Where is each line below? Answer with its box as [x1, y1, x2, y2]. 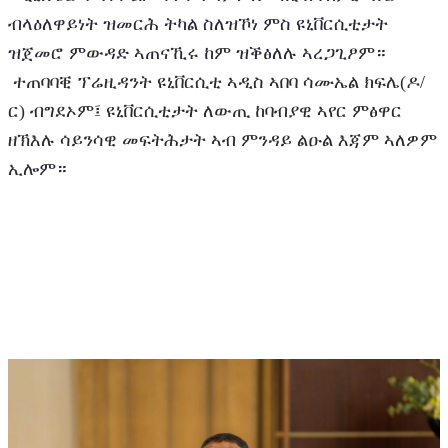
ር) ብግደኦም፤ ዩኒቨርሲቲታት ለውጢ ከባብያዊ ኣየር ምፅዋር [8, 100, 402, 121]
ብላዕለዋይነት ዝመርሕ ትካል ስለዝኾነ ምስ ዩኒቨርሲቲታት [8, 13, 388, 34]
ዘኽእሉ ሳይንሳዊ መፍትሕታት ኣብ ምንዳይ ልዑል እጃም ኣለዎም [8, 129, 437, 150]
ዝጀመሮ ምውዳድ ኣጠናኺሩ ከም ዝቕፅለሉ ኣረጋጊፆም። [8, 42, 386, 63]
